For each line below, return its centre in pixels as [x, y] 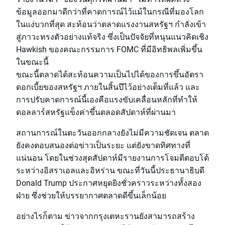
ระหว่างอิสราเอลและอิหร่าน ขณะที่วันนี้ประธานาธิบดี [110, 170]
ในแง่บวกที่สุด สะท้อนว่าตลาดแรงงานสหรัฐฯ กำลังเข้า [111, 24]
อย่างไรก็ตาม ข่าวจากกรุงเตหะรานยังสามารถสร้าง [105, 216]
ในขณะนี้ [32, 62]
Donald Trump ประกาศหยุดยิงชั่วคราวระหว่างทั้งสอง [109, 183]
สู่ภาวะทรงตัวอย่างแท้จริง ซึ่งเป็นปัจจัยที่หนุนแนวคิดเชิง [112, 36]
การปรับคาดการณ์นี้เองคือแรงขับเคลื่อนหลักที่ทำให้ [107, 99]
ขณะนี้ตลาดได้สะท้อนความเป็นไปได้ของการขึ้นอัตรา [110, 74]
